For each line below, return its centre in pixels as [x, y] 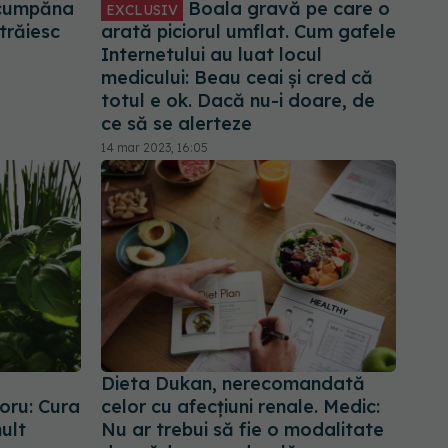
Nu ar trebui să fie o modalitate [242, 429]
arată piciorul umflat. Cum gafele [248, 32]
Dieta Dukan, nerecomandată [233, 383]
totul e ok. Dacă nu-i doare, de [238, 101]
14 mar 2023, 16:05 [154, 148]
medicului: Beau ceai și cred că [237, 78]
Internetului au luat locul [211, 55]
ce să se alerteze [176, 124]
